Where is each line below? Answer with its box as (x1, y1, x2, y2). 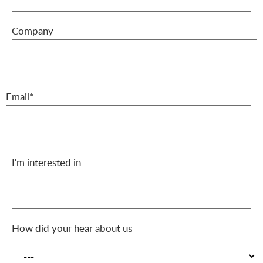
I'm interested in (12, 155, 81, 169)
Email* (6, 89, 33, 103)
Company (12, 23, 53, 38)
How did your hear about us (12, 221, 132, 235)
